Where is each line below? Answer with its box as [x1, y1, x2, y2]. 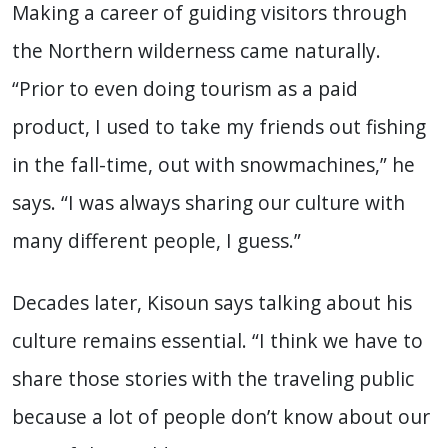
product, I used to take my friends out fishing [12, 113, 426, 141]
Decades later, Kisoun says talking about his [12, 289, 412, 317]
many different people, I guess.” [12, 227, 301, 255]
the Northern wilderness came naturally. [12, 37, 381, 65]
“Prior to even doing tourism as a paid [12, 75, 358, 103]
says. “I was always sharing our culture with [12, 189, 405, 217]
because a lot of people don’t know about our [12, 403, 430, 431]
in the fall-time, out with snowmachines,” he [12, 151, 415, 179]
